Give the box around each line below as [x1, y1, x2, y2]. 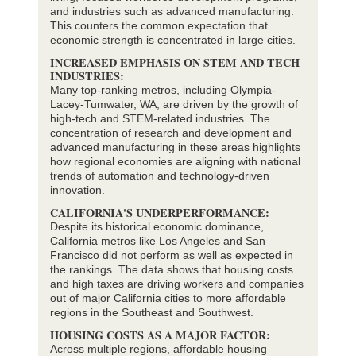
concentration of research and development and [49, 126, 292, 140]
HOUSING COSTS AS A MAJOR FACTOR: [49, 326, 270, 343]
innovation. [49, 184, 105, 197]
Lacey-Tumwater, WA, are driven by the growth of [49, 98, 298, 111]
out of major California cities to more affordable [49, 292, 286, 305]
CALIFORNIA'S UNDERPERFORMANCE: [49, 204, 269, 222]
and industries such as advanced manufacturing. [49, 5, 294, 18]
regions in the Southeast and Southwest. [49, 306, 253, 319]
